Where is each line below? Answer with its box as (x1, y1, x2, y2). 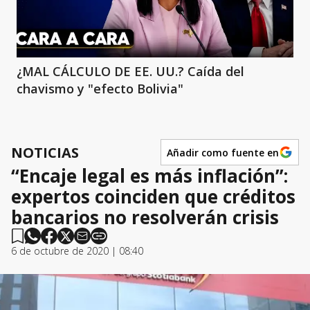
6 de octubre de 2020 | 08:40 (11, 244, 143, 258)
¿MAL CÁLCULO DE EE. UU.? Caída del (17, 63, 244, 80)
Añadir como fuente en (167, 145, 279, 159)
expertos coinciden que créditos (11, 184, 295, 210)
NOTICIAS (11, 143, 79, 162)
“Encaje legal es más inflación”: (11, 163, 288, 189)
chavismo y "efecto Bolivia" (17, 80, 183, 98)
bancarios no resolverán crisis (11, 205, 279, 230)
